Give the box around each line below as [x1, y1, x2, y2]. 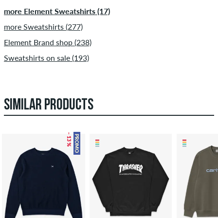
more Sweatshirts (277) [4, 21, 83, 31]
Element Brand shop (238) [4, 37, 91, 47]
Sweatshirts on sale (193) [4, 53, 89, 62]
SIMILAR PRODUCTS [4, 97, 93, 113]
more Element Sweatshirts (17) [4, 6, 110, 16]
